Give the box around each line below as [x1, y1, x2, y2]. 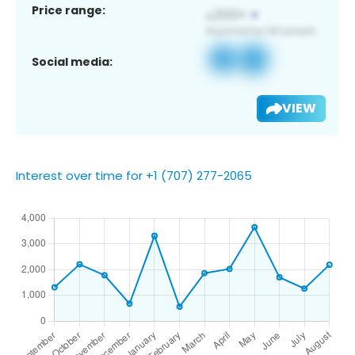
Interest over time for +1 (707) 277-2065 [16, 166, 252, 184]
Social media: [32, 53, 113, 70]
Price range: [32, 2, 105, 18]
